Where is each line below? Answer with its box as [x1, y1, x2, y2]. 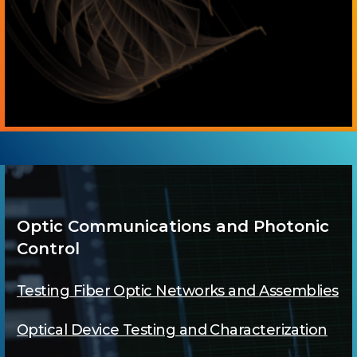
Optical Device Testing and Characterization [17, 320, 328, 339]
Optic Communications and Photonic [17, 216, 329, 236]
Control [17, 238, 80, 258]
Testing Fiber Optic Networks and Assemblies [17, 281, 339, 300]
